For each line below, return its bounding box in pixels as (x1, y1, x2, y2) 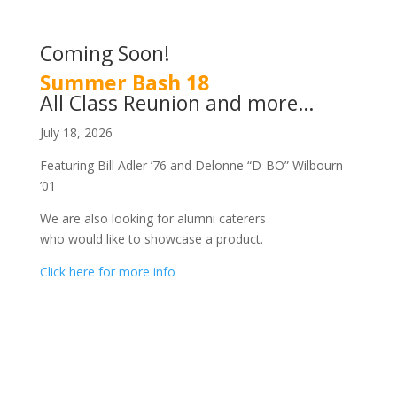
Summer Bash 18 (39, 68, 209, 97)
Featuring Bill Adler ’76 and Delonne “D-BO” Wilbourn (39, 157, 343, 174)
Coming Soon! (39, 39, 170, 67)
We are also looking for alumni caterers (39, 210, 266, 227)
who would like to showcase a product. (39, 230, 263, 247)
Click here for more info (39, 263, 175, 280)
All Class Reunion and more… (39, 89, 315, 117)
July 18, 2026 (39, 124, 113, 141)
